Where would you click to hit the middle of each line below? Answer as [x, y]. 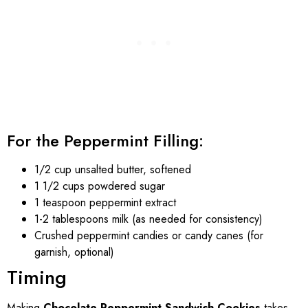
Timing [37, 277]
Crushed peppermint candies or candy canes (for [149, 235]
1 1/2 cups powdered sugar [100, 186]
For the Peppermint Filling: [105, 140]
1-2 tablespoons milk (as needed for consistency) [148, 219]
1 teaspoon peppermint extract [105, 202]
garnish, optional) [74, 252]
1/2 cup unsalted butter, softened [113, 169]
